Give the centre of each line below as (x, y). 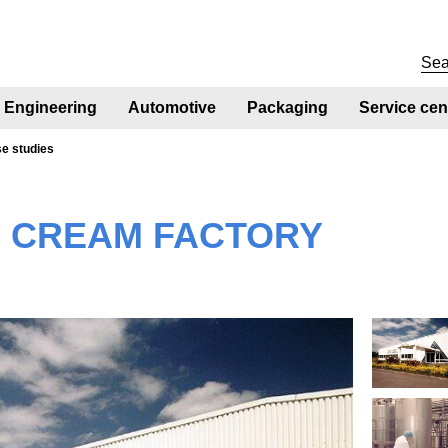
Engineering (51, 107)
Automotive (172, 107)
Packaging (288, 107)
